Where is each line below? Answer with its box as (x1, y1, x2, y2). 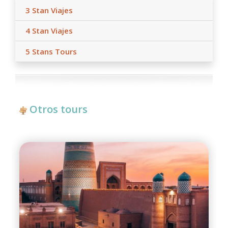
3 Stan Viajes (25, 5, 73, 15)
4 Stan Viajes (25, 25, 73, 36)
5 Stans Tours (25, 46, 77, 57)
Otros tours (30, 102, 88, 116)
